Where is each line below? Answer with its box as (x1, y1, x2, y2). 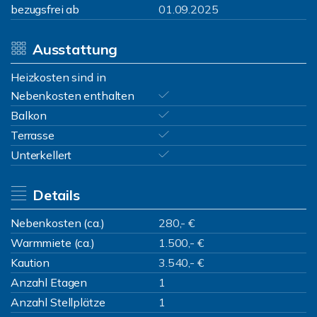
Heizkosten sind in (11, 70, 106, 84)
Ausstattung (32, 40, 118, 58)
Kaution (11, 255, 50, 270)
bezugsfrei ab (11, 2, 80, 16)
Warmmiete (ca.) (11, 236, 95, 250)
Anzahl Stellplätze (11, 295, 105, 309)
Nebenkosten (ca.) (11, 216, 105, 230)
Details (32, 186, 80, 204)
